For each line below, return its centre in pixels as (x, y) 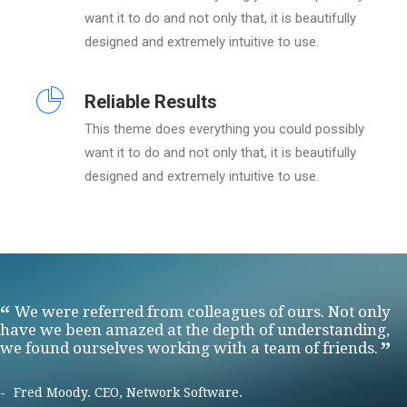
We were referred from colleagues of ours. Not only (203, 312)
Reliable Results (151, 102)
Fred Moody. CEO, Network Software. (128, 392)
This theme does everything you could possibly (224, 129)
